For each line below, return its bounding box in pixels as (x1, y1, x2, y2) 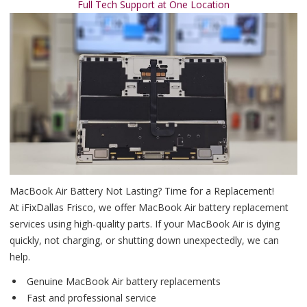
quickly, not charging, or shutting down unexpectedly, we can (10, 233, 279, 247)
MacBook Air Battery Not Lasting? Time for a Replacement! (10, 184, 274, 197)
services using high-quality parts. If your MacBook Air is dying (10, 217, 280, 230)
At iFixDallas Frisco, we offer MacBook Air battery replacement (10, 200, 288, 214)
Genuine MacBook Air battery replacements (24, 274, 221, 288)
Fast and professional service (24, 291, 156, 304)
